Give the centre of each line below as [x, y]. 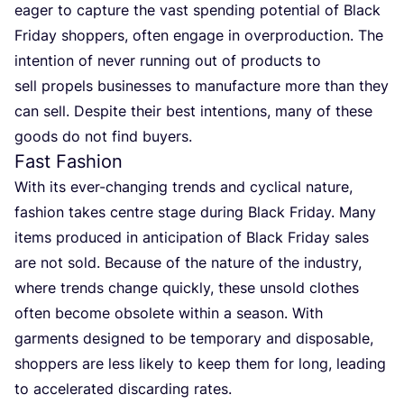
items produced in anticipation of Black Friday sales [192, 238]
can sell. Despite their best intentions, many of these [193, 111]
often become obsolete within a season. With [169, 313]
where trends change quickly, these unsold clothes [187, 288]
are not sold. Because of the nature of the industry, [188, 263]
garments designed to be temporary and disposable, [194, 339]
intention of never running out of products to [168, 61]
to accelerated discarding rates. [123, 389]
